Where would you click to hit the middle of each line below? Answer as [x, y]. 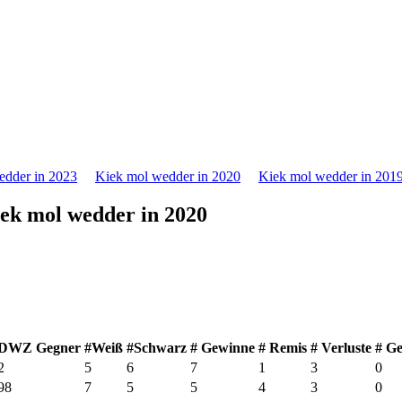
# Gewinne [223, 347]
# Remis [283, 347]
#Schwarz [157, 347]
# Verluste [341, 347]
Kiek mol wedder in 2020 [168, 176]
